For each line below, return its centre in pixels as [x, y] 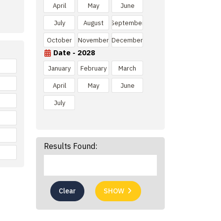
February [93, 68]
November [93, 40]
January [59, 68]
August [93, 23]
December [127, 40]
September [127, 23]
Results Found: [71, 146]
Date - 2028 [74, 53]
